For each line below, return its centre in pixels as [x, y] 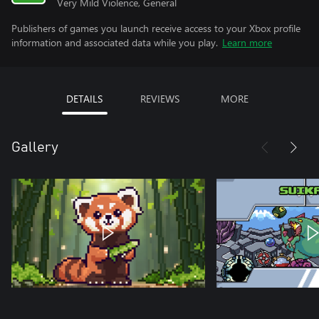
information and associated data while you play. [115, 42]
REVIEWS [159, 99]
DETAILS [84, 99]
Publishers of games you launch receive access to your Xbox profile [156, 28]
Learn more [247, 42]
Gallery [35, 147]
